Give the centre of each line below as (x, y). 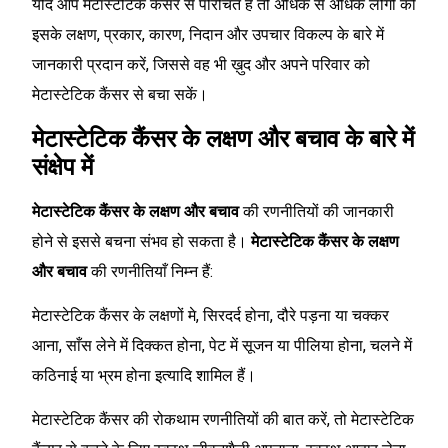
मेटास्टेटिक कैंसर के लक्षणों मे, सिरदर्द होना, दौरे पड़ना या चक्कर (210, 315)
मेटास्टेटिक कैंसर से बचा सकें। (120, 95)
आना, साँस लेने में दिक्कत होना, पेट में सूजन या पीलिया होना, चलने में (222, 345)
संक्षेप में (62, 166)
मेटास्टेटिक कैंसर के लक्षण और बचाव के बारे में (223, 138)
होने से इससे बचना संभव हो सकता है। (141, 241)
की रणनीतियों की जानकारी (316, 211)
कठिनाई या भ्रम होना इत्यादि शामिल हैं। (146, 375)
